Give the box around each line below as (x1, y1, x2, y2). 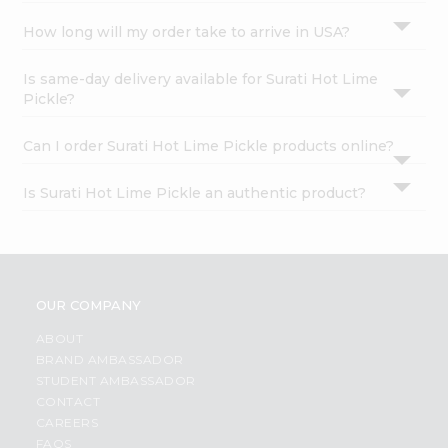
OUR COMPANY (35, 297, 141, 314)
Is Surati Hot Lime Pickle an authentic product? (23, 184, 367, 203)
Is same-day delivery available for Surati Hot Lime (23, 70, 379, 89)
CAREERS (35, 415, 99, 431)
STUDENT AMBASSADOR (35, 373, 196, 389)
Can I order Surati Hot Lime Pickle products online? (23, 137, 395, 156)
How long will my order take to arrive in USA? (23, 23, 351, 42)
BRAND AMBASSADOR (35, 352, 184, 368)
